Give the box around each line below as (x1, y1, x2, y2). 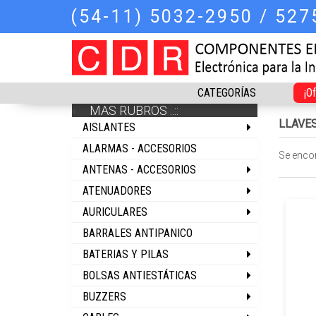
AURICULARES (83, 205, 147, 219)
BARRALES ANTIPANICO (83, 226, 193, 240)
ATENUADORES (83, 184, 152, 197)
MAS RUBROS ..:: (90, 103, 178, 118)
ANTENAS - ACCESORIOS (83, 163, 196, 176)
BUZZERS (83, 290, 126, 303)
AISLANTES (83, 121, 135, 134)
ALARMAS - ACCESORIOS (83, 142, 197, 155)
